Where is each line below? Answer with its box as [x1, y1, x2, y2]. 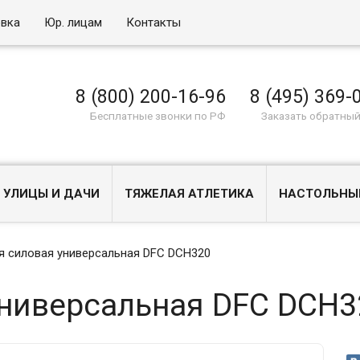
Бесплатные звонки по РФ [90, 109, 227, 122]
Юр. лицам [44, 15, 103, 30]
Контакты [126, 15, 182, 30]
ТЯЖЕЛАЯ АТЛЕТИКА [125, 186, 255, 201]
